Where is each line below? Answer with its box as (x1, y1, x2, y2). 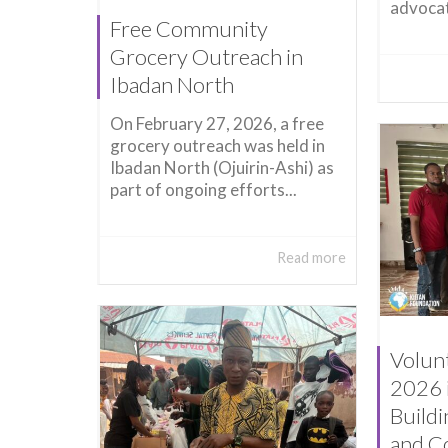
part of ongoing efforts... (110, 179, 297, 201)
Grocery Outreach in (110, 42, 303, 70)
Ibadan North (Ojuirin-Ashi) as (110, 157, 334, 179)
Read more (277, 248, 347, 266)
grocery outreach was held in (110, 135, 325, 157)
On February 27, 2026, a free (110, 113, 324, 135)
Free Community (110, 14, 268, 42)
